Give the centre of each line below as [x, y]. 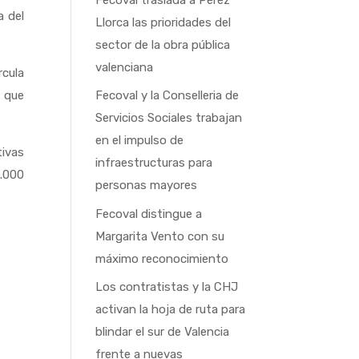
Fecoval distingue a [149, 214]
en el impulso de [140, 140]
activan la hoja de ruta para [171, 309]
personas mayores [147, 185]
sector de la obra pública [163, 44]
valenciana [125, 67]
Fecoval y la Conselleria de [167, 95]
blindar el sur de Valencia [163, 332]
